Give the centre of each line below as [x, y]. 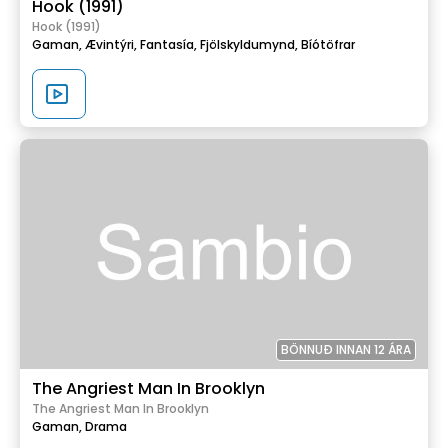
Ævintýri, [111, 44]
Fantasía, [168, 44]
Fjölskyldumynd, [249, 44]
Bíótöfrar [328, 44]
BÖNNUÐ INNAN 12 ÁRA [346, 349]
